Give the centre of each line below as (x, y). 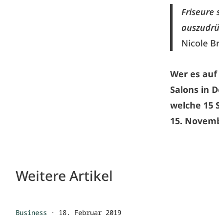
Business (31, 212)
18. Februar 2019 (90, 212)
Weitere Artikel (64, 175)
